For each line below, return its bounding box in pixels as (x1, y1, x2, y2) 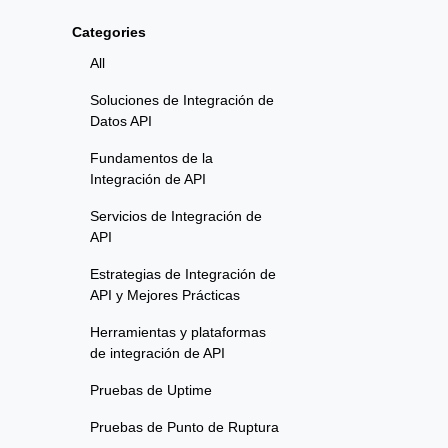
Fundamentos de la (90, 150, 213, 167)
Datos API (90, 113, 152, 130)
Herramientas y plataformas (90, 324, 266, 341)
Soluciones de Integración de (90, 92, 274, 109)
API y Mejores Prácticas (90, 287, 240, 304)
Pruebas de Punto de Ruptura (90, 419, 279, 436)
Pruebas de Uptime (90, 382, 212, 399)
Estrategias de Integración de (90, 266, 276, 283)
